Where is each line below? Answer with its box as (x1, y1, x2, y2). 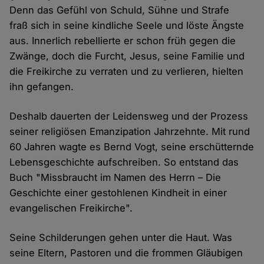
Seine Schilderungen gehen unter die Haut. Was (9, 232, 233, 244)
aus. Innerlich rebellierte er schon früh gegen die (9, 35, 236, 47)
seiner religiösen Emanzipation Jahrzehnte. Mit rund (9, 126, 250, 138)
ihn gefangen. (9, 81, 74, 93)
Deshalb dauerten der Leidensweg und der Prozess (9, 110, 249, 123)
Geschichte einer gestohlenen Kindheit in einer (9, 187, 227, 199)
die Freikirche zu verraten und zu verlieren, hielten (9, 65, 244, 78)
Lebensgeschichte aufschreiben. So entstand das (9, 156, 239, 169)
